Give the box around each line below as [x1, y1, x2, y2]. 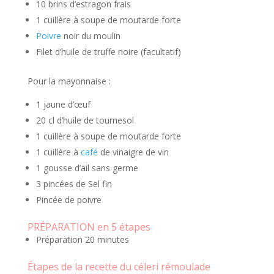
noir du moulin [61, 30, 120, 42]
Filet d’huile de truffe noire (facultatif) [35, 46, 181, 58]
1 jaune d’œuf [35, 98, 91, 111]
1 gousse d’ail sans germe [35, 162, 138, 174]
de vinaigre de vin [97, 146, 169, 158]
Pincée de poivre [35, 194, 102, 206]
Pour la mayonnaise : [27, 75, 111, 87]
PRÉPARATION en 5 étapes [27, 220, 150, 234]
